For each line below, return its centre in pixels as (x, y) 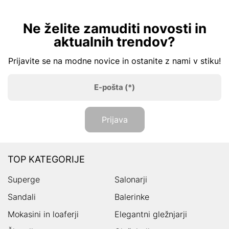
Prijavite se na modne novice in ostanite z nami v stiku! (114, 61)
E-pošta (109, 87)
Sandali (22, 197)
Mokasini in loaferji (43, 214)
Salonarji (131, 179)
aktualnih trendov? (114, 41)
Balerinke (132, 197)
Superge (24, 179)
